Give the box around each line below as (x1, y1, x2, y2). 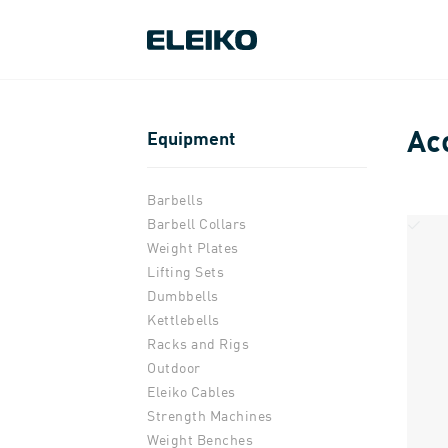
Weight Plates (147, 239, 239, 256)
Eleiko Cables (147, 383, 236, 400)
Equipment (147, 127, 235, 149)
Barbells (147, 191, 203, 208)
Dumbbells (147, 287, 219, 304)
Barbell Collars (147, 215, 247, 232)
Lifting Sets (147, 263, 224, 280)
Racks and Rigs (147, 335, 249, 352)
